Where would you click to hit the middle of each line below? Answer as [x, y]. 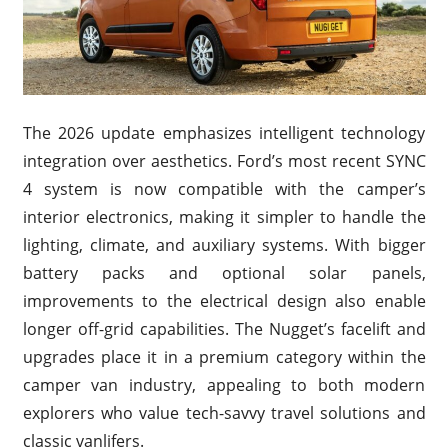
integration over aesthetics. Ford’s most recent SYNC [224, 160]
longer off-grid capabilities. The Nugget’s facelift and [224, 328]
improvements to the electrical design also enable [224, 300]
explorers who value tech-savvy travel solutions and [224, 412]
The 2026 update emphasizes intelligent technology [224, 132]
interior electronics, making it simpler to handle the [224, 216]
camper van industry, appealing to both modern [224, 384]
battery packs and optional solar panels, [224, 272]
